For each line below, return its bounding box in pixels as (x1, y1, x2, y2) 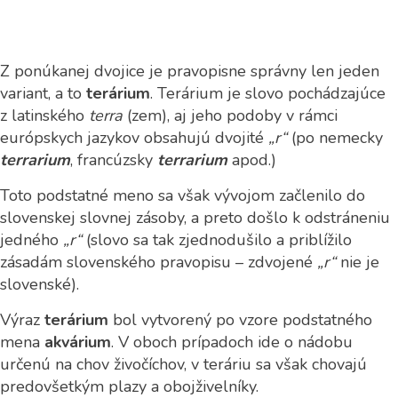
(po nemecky (287, 127, 383, 148)
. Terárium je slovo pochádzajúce (150, 83, 386, 104)
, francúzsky (70, 149, 153, 171)
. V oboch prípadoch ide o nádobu (111, 331, 353, 353)
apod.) (227, 149, 276, 171)
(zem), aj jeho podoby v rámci (123, 105, 338, 126)
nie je (336, 251, 379, 273)
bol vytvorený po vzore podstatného (108, 309, 372, 330)
